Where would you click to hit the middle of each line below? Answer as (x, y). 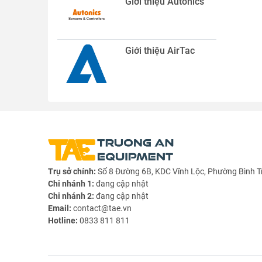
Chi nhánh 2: (72, 196)
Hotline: (64, 220)
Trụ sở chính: (73, 171)
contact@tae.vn (102, 208)
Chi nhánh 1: (72, 183)
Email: (61, 208)
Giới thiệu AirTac (160, 50)
